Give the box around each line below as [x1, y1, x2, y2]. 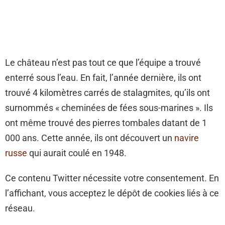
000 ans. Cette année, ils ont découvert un [5, 133, 174, 144]
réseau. [5, 203, 35, 214]
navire [174, 133, 199, 144]
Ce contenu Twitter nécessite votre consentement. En [5, 173, 219, 184]
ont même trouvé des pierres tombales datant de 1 [5, 118, 207, 129]
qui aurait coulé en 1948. [27, 148, 127, 159]
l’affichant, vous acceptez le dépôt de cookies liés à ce [5, 188, 219, 199]
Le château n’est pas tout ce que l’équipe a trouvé [5, 57, 201, 68]
